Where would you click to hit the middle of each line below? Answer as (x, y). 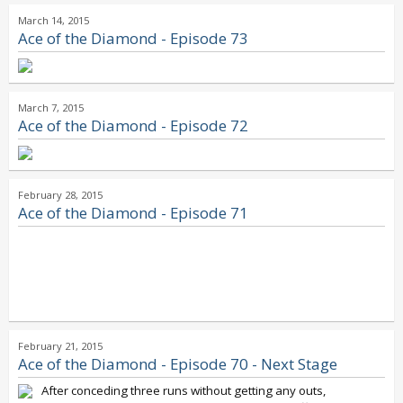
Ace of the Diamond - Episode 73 (133, 38)
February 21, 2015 (60, 346)
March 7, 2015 (51, 107)
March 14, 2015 (54, 20)
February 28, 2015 (60, 195)
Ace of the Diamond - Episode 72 (133, 125)
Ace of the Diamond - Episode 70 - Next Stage (178, 364)
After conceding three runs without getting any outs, (184, 390)
